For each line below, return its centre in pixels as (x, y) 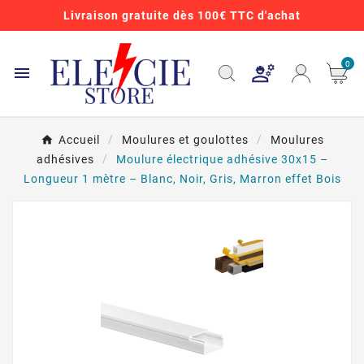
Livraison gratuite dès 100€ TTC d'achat (182, 15)
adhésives (65, 159)
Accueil (79, 139)
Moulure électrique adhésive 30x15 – (222, 159)
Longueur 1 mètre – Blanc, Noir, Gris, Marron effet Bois (182, 178)
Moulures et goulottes (185, 139)
